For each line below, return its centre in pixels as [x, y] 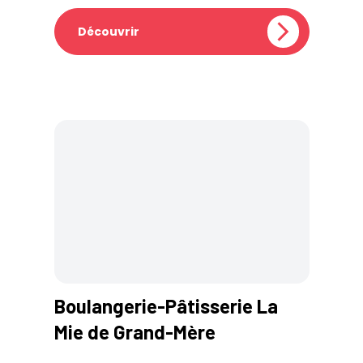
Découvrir [108, 31]
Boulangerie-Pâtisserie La [166, 306]
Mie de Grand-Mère [135, 332]
